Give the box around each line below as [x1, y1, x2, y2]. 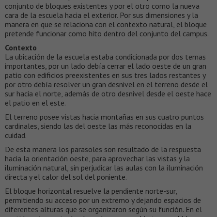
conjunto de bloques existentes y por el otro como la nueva [5, 1, 200, 11]
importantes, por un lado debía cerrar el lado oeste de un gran [5, 61, 206, 71]
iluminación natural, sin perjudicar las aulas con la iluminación [5, 163, 203, 173]
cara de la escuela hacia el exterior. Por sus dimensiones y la [5, 10, 198, 20]
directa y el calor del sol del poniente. [5, 172, 127, 182]
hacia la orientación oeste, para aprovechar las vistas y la [5, 154, 190, 164]
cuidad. [5, 130, 27, 140]
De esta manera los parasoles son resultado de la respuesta [5, 144, 201, 155]
